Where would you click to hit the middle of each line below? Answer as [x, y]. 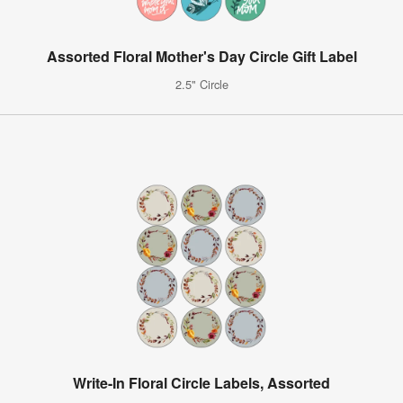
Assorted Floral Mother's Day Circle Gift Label [201, 56]
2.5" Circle [201, 84]
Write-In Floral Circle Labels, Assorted [201, 382]
